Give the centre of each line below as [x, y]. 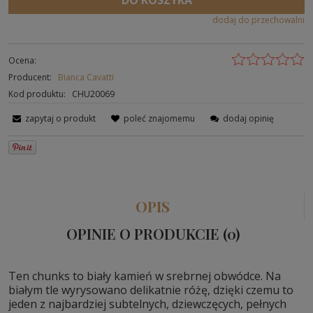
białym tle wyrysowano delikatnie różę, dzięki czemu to [151, 290]
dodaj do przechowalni [259, 20]
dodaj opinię [248, 119]
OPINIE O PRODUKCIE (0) [153, 234]
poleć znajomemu [160, 119]
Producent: [31, 78]
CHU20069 [93, 94]
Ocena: [22, 61]
